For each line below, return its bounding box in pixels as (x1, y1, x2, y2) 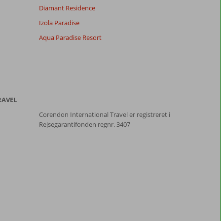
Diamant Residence (38, 3, 95, 12)
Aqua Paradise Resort (38, 33, 102, 42)
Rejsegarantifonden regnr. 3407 (38, 119, 130, 129)
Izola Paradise (38, 18, 79, 27)
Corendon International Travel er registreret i (38, 110, 170, 119)
